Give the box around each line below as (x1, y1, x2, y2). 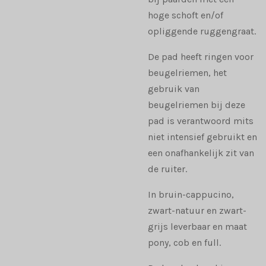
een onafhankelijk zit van (148, 147, 254, 159)
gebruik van (148, 83, 199, 95)
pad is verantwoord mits (148, 115, 254, 127)
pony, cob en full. (148, 237, 221, 249)
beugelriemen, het (148, 67, 227, 79)
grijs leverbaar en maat (148, 221, 247, 233)
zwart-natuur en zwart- (148, 205, 246, 217)
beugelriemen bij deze (148, 99, 245, 111)
